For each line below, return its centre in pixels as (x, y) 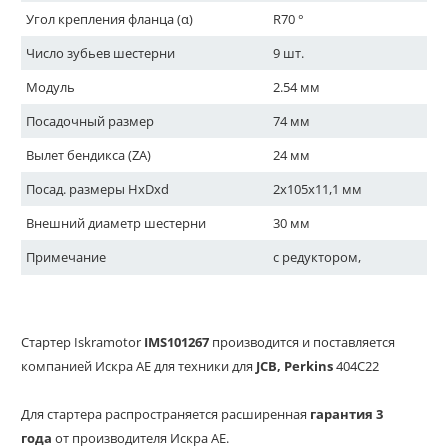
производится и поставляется (303, 342)
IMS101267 (176, 342)
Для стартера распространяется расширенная (165, 414)
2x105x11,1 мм (318, 189)
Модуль (50, 87)
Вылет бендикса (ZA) (88, 155)
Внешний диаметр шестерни (116, 223)
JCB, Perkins (294, 366)
